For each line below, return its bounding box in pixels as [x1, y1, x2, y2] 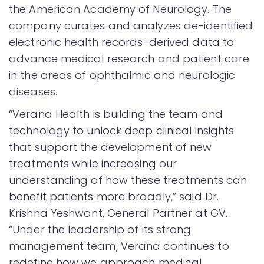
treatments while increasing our [9, 156, 177, 171]
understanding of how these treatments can [9, 172, 247, 187]
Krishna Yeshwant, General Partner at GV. [9, 205, 228, 220]
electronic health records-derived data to [9, 34, 235, 49]
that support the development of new [9, 139, 212, 154]
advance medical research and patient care [9, 51, 250, 66]
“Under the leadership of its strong [9, 222, 192, 237]
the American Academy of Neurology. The [9, 1, 232, 16]
